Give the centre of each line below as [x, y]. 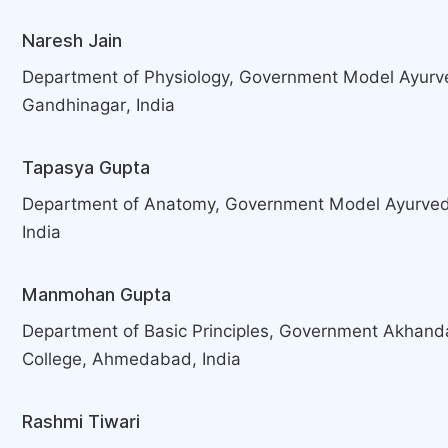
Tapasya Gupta [86, 167]
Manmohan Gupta [96, 294]
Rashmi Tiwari [81, 421]
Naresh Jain [72, 40]
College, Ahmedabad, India [131, 359]
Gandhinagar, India [98, 105]
